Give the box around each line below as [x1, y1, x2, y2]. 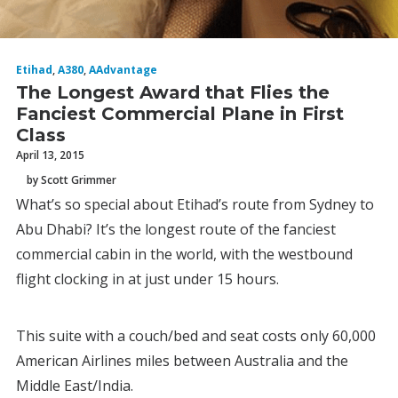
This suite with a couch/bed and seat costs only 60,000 [16, 326, 376, 346]
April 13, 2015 [16, 147, 84, 163]
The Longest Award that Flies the [16, 82, 330, 103]
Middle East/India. [16, 376, 133, 395]
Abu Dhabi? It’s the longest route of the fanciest [16, 219, 336, 239]
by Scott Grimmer [27, 171, 116, 187]
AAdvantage [89, 62, 157, 77]
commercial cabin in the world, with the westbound [16, 244, 353, 264]
